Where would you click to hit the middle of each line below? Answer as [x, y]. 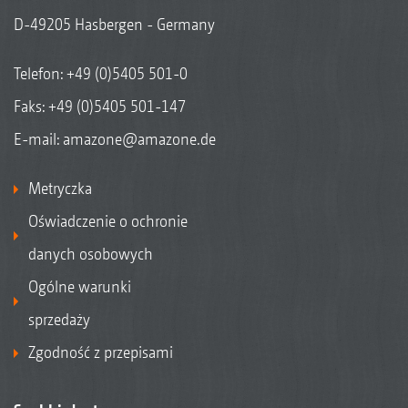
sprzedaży [59, 319]
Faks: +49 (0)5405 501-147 [100, 106]
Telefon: [40, 73]
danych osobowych [91, 253]
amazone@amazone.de [139, 138]
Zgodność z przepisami [101, 352]
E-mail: [38, 138]
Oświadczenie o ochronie [108, 220]
